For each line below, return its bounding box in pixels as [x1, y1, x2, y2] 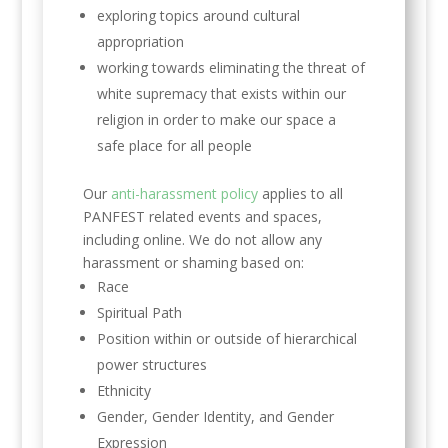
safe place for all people [96, 136, 252, 156]
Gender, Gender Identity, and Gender [96, 407, 334, 427]
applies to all [257, 184, 343, 204]
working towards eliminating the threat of [96, 58, 365, 78]
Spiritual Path [96, 303, 182, 323]
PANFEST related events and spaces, [82, 207, 322, 227]
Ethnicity [96, 381, 151, 401]
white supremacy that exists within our [96, 84, 346, 104]
